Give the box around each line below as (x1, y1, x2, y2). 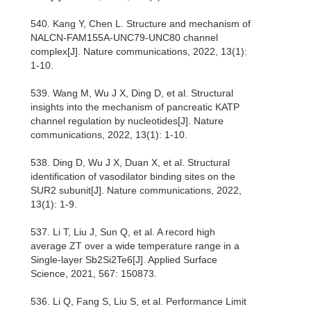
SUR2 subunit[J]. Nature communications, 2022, (31, 185, 242, 196)
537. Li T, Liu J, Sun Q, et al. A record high (31, 226, 215, 238)
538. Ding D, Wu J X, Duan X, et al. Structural (31, 157, 230, 169)
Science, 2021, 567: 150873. (31, 268, 157, 280)
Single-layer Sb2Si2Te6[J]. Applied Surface (31, 254, 217, 266)
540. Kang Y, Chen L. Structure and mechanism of (31, 18, 251, 30)
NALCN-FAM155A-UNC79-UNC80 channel (31, 32, 218, 44)
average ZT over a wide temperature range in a (31, 240, 239, 252)
